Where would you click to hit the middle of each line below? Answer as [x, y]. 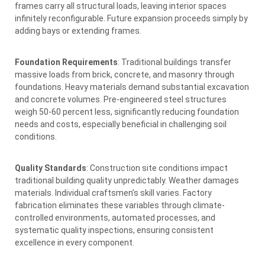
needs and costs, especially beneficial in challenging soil [121, 124]
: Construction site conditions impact [157, 168]
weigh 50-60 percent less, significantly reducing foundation [127, 112]
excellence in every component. [75, 242]
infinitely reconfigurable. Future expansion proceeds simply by [131, 18]
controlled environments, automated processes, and [115, 217]
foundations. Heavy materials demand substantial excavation [132, 87]
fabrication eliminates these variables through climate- [120, 205]
